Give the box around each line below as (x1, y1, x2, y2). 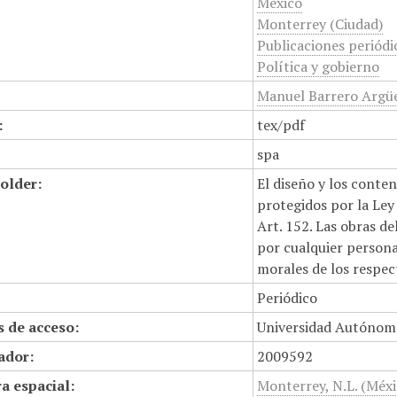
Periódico (257, 288, 318, 307)
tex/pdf (257, 115, 306, 135)
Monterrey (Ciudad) (257, 14, 384, 34)
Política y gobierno (257, 57, 380, 76)
